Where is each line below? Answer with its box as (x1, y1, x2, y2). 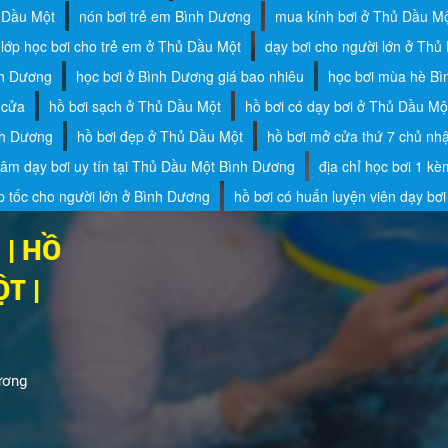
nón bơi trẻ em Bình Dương (78, 5, 251, 26)
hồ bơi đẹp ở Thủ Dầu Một (76, 125, 243, 146)
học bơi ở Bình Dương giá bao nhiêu (75, 65, 304, 86)
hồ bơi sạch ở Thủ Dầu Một (48, 95, 221, 116)
